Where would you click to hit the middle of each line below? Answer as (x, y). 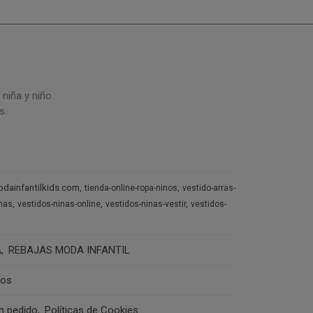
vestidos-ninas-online (59, 204)
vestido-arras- (209, 188)
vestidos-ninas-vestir (145, 204)
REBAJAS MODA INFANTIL (69, 250)
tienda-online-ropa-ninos (131, 188)
